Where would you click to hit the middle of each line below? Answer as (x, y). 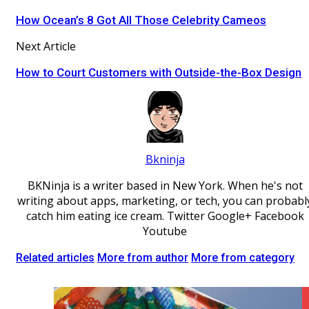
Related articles (55, 258)
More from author (143, 258)
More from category (243, 258)
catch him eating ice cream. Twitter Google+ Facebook (165, 216)
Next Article (46, 47)
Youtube (165, 231)
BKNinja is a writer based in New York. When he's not (165, 186)
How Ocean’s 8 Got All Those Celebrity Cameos (141, 20)
